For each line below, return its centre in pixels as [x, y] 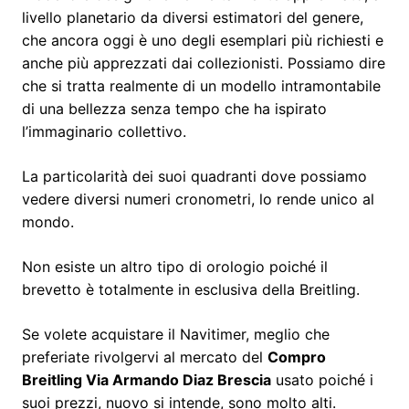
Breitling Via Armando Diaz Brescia [147, 379]
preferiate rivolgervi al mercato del [145, 357]
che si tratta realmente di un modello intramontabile [201, 85]
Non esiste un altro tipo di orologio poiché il [175, 266]
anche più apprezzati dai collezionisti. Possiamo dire [204, 63]
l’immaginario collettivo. [104, 131]
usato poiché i [322, 379]
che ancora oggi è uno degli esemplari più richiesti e [203, 40]
